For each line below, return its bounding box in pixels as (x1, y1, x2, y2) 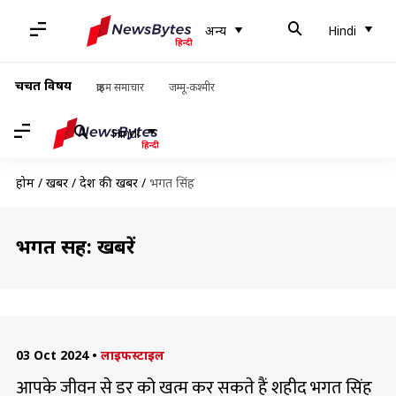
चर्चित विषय (14, 77, 72, 94)
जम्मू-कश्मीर (168, 80, 215, 95)
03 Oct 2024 (15, 346, 88, 363)
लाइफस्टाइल (100, 346, 164, 363)
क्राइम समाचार (95, 80, 144, 95)
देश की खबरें (79, 174, 138, 191)
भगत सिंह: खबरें (15, 232, 135, 259)
